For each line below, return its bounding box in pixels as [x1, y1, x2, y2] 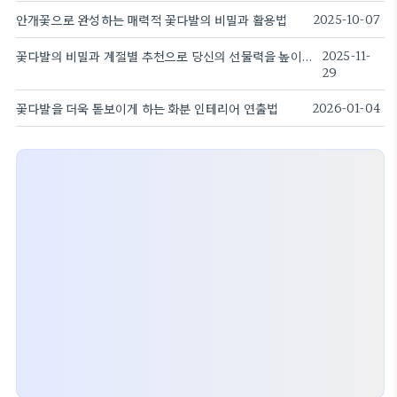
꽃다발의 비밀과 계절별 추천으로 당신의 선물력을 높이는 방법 [301, 47, 312, 65]
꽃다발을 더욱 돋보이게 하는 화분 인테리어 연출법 [16, 99, 279, 117]
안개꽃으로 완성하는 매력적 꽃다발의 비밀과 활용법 [16, 11, 288, 28]
